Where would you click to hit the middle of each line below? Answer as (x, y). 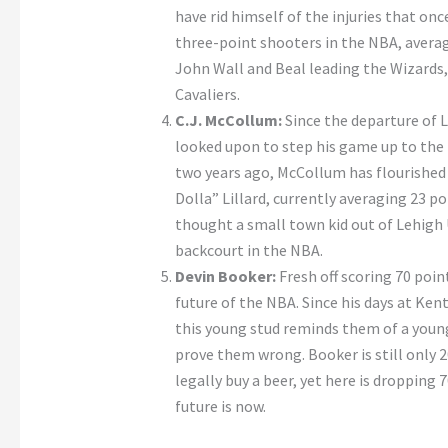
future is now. (220, 406)
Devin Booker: (225, 276)
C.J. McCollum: (228, 120)
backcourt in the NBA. (248, 250)
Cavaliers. (207, 94)
